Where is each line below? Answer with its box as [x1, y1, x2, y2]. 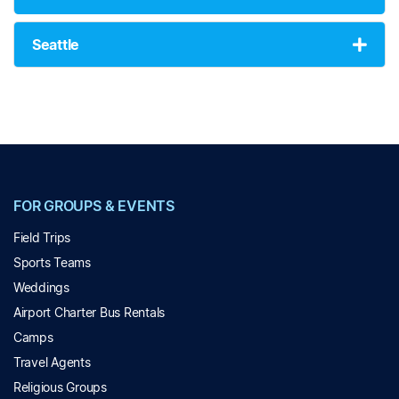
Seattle [32, 36, 80, 54]
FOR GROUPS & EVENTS [13, 197, 175, 216]
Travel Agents [13, 354, 91, 370]
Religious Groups [13, 379, 107, 395]
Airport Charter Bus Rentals [13, 305, 166, 321]
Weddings [13, 280, 69, 296]
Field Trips [13, 230, 71, 246]
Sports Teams [13, 255, 91, 271]
